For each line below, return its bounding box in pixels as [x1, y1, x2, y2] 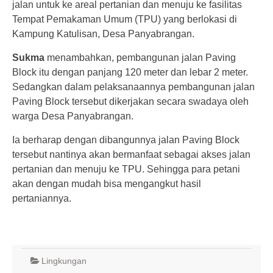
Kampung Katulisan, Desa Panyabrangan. [12, 28, 194, 39]
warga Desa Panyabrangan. [12, 110, 133, 121]
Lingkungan [41, 255, 87, 266]
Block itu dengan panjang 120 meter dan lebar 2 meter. [12, 66, 248, 77]
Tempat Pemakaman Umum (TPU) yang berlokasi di [12, 13, 237, 24]
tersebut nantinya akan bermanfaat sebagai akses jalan [12, 149, 250, 160]
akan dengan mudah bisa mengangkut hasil [12, 178, 201, 189]
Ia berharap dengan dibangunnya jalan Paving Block [12, 134, 239, 145]
